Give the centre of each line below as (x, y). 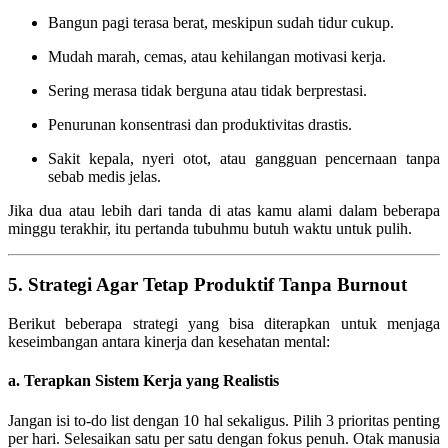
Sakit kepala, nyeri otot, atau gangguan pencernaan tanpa (244, 158)
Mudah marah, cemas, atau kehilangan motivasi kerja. (217, 56)
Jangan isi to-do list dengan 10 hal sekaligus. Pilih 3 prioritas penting (224, 420)
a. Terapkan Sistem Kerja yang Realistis (143, 381)
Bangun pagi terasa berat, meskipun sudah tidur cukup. (221, 22)
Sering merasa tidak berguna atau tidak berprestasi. (207, 90)
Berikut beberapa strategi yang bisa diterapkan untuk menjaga (224, 323)
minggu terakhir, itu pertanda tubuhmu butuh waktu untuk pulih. (210, 228)
